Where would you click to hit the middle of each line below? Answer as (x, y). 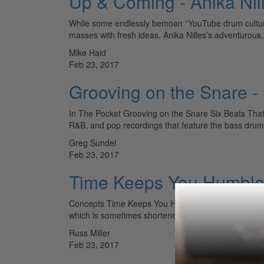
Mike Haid (88, 52)
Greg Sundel (93, 142)
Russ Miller (90, 232)
